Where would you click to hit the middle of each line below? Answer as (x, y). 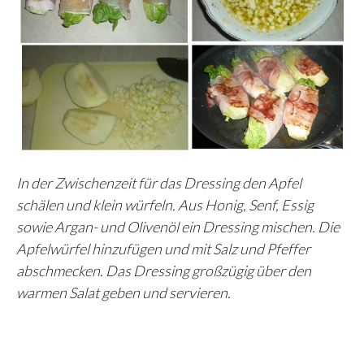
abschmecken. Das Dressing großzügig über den (164, 270)
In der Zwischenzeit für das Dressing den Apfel (159, 182)
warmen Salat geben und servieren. (123, 292)
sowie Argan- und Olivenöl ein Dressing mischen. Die (178, 226)
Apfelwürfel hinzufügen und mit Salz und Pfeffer (163, 248)
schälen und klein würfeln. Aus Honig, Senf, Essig (165, 204)
